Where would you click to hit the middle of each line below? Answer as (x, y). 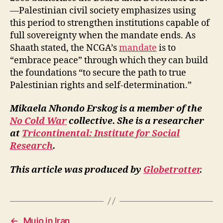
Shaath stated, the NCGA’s (64, 48)
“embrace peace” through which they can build (109, 60)
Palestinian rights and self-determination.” (101, 85)
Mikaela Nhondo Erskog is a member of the (106, 109)
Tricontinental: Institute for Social (101, 134)
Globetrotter (171, 170)
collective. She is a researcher (135, 121)
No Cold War (38, 121)
